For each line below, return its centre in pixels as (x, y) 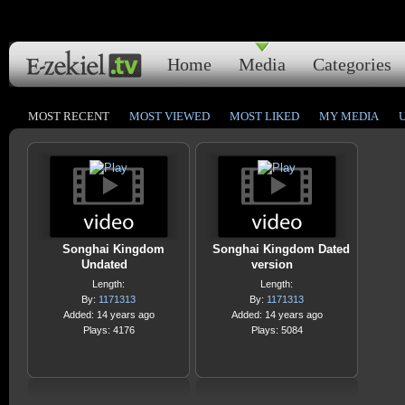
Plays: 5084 (277, 330)
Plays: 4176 (108, 330)
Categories (352, 64)
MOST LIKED (264, 116)
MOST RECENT (69, 116)
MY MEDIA (349, 116)
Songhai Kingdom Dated (281, 249)
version (272, 264)
